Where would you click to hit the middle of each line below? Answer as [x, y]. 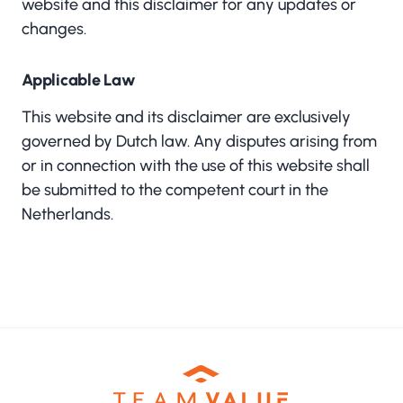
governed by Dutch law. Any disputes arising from [199, 141]
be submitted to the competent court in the [175, 190]
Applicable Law [79, 80]
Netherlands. [67, 214]
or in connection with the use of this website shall [196, 166]
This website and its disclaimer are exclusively [186, 117]
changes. [54, 29]
